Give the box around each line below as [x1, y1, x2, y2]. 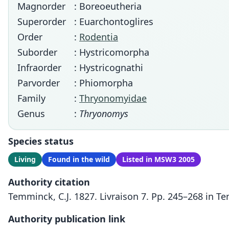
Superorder [17, 15, 66, 28]
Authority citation [8, 176, 90, 188]
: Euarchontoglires [74, 15, 153, 28]
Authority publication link [8, 213, 125, 225]
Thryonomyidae [79, 92, 147, 104]
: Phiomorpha [74, 77, 133, 89]
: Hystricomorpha [74, 46, 149, 58]
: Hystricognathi [74, 61, 143, 74]
